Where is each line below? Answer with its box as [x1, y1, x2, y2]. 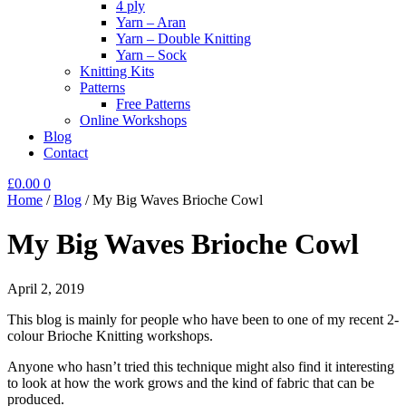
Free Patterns [116, 96, 190, 111]
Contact [43, 145, 88, 160]
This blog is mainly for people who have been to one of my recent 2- [7, 311, 399, 327]
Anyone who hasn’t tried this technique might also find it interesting [7, 358, 394, 374]
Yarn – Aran [116, 14, 186, 30]
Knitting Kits [80, 63, 154, 79]
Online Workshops [80, 112, 187, 128]
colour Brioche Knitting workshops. [7, 327, 213, 343]
